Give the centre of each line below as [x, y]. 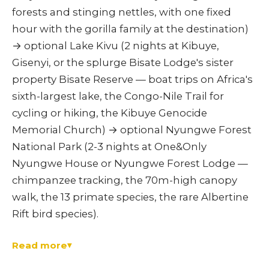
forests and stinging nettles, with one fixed [122, 12]
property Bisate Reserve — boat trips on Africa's [132, 80]
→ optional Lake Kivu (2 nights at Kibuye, [116, 46]
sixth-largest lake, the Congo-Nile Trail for [118, 96]
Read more [40, 246]
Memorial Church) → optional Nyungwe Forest [132, 130]
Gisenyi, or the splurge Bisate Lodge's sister [123, 63]
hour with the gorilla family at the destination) [130, 29]
